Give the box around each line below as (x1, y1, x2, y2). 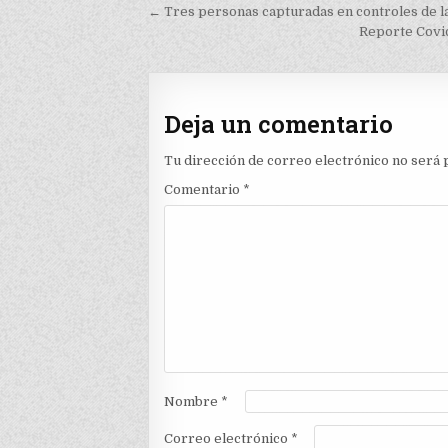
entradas (147, 52, 268, 89)
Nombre (164, 393, 222, 409)
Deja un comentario (164, 108, 394, 141)
